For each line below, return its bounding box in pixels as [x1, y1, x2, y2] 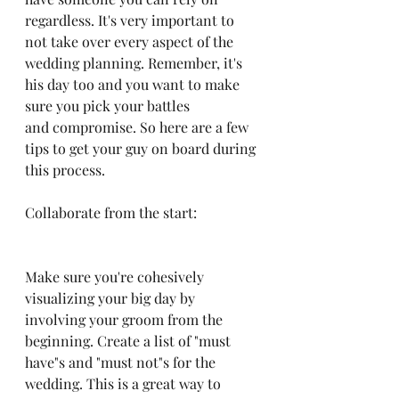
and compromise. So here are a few [25, 118, 252, 136]
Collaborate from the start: [25, 203, 197, 222]
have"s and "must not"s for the [25, 353, 219, 371]
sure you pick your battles [25, 96, 193, 115]
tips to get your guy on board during [25, 139, 259, 158]
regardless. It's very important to [25, 11, 238, 29]
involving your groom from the [25, 310, 226, 329]
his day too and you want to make [25, 75, 243, 94]
